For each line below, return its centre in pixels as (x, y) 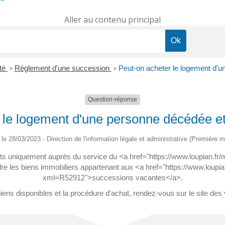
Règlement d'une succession (63, 68)
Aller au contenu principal (113, 20)
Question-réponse (113, 100)
